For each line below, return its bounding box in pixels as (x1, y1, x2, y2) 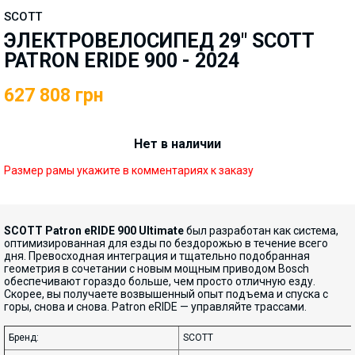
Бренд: (9, 332, 39, 343)
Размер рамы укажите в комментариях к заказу (4, 164, 254, 177)
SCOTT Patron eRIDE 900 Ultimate (4, 224, 184, 237)
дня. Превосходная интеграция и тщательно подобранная (4, 250, 310, 262)
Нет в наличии (134, 136, 221, 151)
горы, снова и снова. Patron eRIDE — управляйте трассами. (4, 300, 307, 313)
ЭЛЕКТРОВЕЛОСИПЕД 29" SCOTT (4, 29, 314, 52)
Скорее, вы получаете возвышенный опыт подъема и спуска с (4, 288, 328, 300)
